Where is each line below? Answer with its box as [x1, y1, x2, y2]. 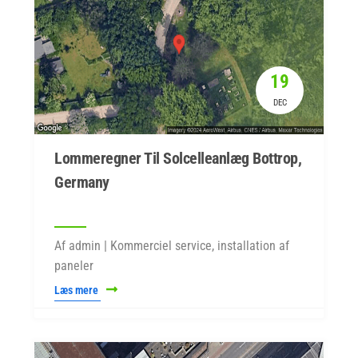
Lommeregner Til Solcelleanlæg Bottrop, [54, 149, 301, 168]
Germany [54, 173, 109, 192]
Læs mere [54, 284, 101, 296]
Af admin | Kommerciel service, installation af [54, 238, 289, 253]
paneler [54, 258, 93, 273]
